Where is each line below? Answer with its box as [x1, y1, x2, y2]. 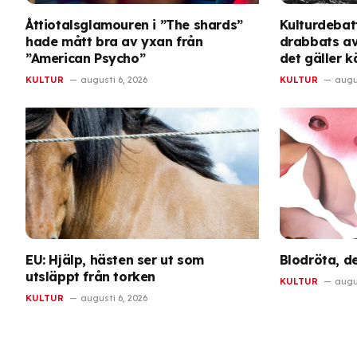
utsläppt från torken [25, 268, 155, 284]
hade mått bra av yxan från [25, 33, 203, 50]
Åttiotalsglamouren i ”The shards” [25, 17, 243, 33]
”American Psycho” [25, 50, 146, 67]
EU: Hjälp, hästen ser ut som [25, 251, 204, 268]
